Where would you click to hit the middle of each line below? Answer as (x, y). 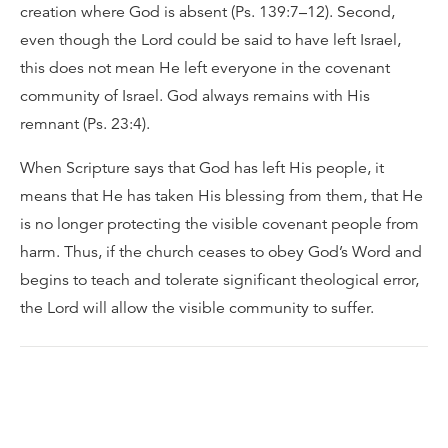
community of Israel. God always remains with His (195, 96)
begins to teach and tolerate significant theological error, (219, 280)
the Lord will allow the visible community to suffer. (197, 308)
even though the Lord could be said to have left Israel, (210, 40)
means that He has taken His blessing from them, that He (221, 196)
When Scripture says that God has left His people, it (202, 168)
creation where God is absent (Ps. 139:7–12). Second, (207, 12)
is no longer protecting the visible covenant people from (219, 224)
